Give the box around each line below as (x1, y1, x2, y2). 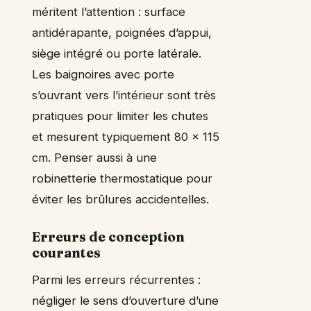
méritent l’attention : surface (32, 5, 185, 19)
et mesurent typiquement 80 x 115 (32, 130, 219, 144)
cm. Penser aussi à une (32, 151, 157, 165)
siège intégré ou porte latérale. (32, 47, 201, 61)
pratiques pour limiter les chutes (32, 109, 208, 124)
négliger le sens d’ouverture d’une (32, 294, 219, 308)
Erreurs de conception (32, 228, 185, 246)
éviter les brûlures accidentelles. (32, 192, 209, 207)
